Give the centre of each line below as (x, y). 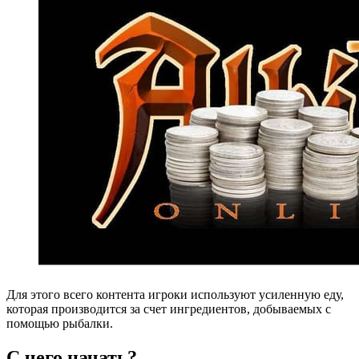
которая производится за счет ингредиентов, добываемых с (169, 309)
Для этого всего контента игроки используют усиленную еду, (175, 294)
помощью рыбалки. (60, 323)
